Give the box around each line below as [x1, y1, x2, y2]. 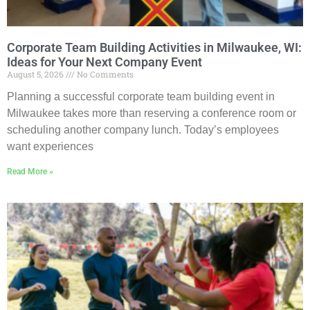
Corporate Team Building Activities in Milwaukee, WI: [7, 40, 302, 55]
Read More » [7, 167, 53, 177]
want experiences [7, 140, 93, 153]
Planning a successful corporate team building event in [7, 91, 275, 103]
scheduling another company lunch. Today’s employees [7, 124, 279, 136]
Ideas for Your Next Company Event [7, 55, 202, 70]
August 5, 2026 [7, 69, 66, 80]
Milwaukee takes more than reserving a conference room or [7, 107, 296, 120]
